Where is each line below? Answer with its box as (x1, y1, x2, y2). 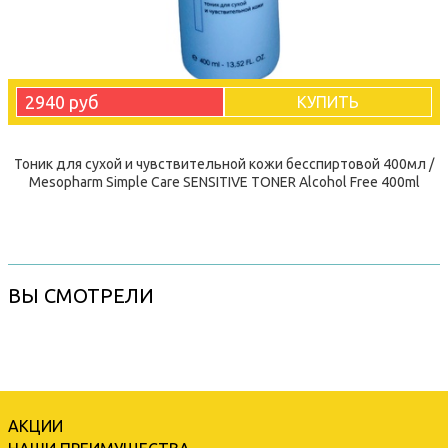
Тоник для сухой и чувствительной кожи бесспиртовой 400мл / (14, 155, 434, 172)
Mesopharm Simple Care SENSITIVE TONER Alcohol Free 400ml (28, 173, 420, 190)
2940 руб (25, 91, 99, 112)
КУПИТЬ (297, 92, 359, 111)
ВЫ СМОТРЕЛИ (8, 283, 154, 307)
